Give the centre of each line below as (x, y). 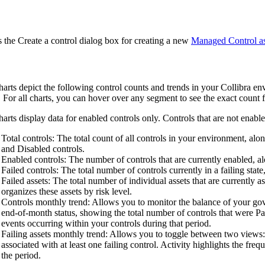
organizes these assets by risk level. (67, 191)
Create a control (47, 40)
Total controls (27, 138)
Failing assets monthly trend (53, 234)
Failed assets (25, 180)
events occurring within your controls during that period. (106, 223)
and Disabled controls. (43, 148)
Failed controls (29, 170)
